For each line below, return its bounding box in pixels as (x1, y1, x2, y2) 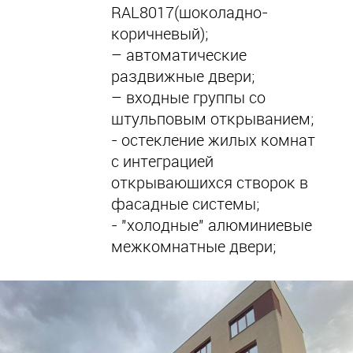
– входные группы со (111, 87, 266, 108)
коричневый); (111, 23, 208, 44)
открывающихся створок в (111, 172, 308, 193)
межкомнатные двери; (111, 236, 276, 257)
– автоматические (111, 44, 247, 65)
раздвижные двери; (111, 65, 255, 87)
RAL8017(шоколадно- (111, 2, 268, 23)
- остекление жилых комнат (111, 129, 315, 150)
